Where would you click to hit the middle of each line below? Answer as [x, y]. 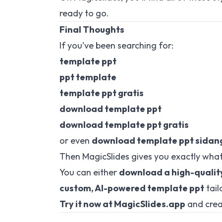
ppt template [88, 77]
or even [76, 140]
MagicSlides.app [149, 204]
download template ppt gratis [124, 125]
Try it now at [86, 204]
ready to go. [84, 13]
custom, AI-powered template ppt [132, 188]
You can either [89, 172]
